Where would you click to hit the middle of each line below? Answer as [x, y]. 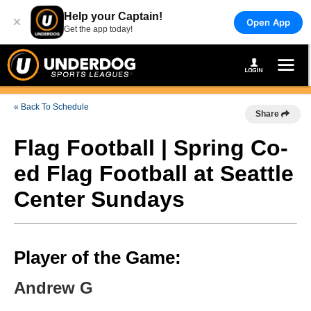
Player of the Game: [98, 258]
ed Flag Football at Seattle [154, 174]
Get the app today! [98, 29]
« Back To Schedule [51, 107]
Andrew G [53, 288]
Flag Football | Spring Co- [151, 148]
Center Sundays [99, 199]
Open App [268, 22]
